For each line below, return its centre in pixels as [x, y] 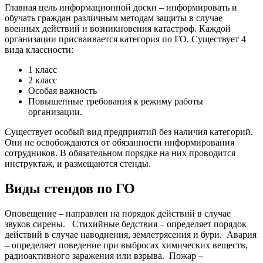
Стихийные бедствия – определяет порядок [159, 224]
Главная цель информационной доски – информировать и [121, 8]
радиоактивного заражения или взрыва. [85, 256]
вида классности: [39, 50]
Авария [242, 235]
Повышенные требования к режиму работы [116, 102]
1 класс [43, 70]
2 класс [43, 80]
